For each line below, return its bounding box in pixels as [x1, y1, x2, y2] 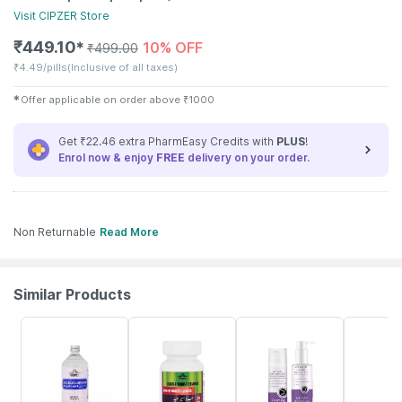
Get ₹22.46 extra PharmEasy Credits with [58, 135, 276, 148]
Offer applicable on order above [21, 93, 181, 106]
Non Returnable [13, 225, 96, 239]
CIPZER [39, 9, 77, 22]
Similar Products [13, 285, 131, 303]
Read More [100, 225, 159, 239]
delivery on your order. [185, 151, 310, 164]
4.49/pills [19, 61, 67, 74]
